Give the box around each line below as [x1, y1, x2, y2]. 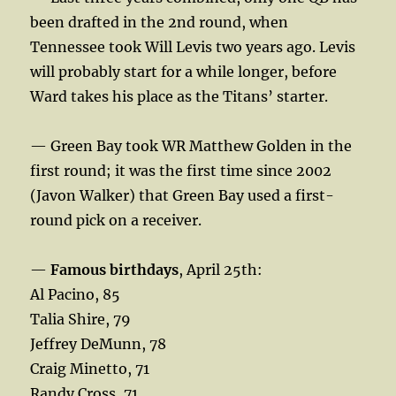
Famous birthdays [50, 260, 179, 278]
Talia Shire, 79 [30, 309, 132, 328]
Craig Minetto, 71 [30, 359, 150, 377]
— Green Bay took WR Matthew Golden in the [30, 136, 353, 155]
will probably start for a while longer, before [30, 62, 338, 80]
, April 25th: [179, 260, 263, 278]
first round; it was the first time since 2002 [30, 161, 332, 179]
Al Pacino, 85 [30, 285, 121, 303]
